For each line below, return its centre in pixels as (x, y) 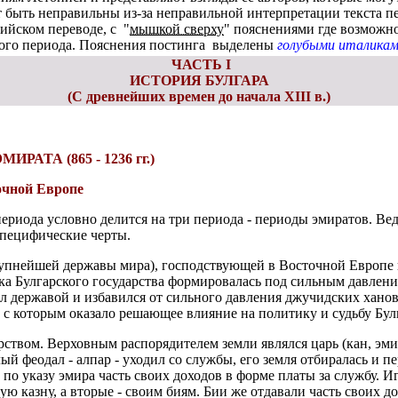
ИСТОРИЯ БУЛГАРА (199, 80)
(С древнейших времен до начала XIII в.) (199, 96)
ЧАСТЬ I (199, 64)
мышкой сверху (177, 29)
